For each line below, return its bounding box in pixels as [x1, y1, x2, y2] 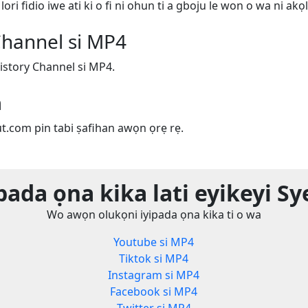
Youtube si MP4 [113, 234, 195, 250]
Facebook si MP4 [110, 284, 198, 300]
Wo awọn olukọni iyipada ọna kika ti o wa [47, 207, 261, 223]
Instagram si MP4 [108, 267, 200, 283]
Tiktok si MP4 [119, 251, 189, 267]
